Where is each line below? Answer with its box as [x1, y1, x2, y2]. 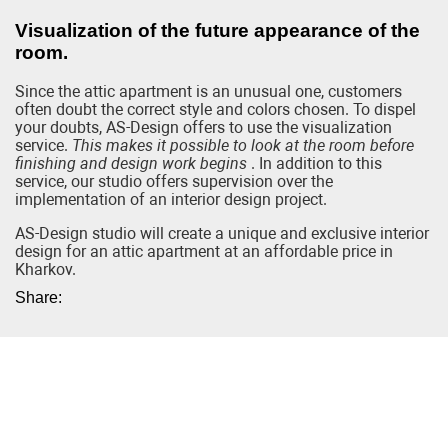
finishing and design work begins [15, 153, 247, 173]
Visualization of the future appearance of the [15, 20, 420, 42]
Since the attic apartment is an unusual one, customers [15, 81, 402, 101]
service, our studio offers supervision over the [15, 171, 333, 191]
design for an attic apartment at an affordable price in [15, 241, 393, 261]
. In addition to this [247, 153, 382, 173]
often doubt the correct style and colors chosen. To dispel [15, 99, 416, 119]
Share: [15, 288, 62, 306]
